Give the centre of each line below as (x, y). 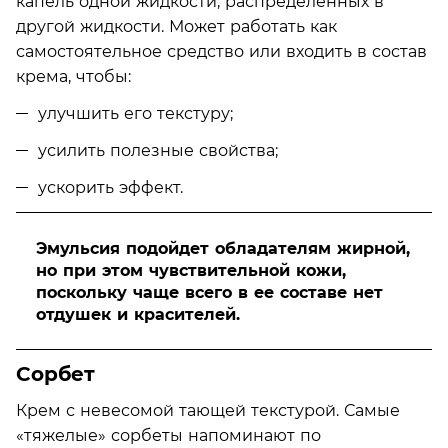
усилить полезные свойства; (158, 150)
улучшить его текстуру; (135, 113)
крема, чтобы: (73, 76)
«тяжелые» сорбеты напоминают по (168, 435)
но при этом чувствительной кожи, (191, 270)
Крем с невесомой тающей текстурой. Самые (208, 410)
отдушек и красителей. (138, 314)
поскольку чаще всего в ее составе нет (209, 292)
